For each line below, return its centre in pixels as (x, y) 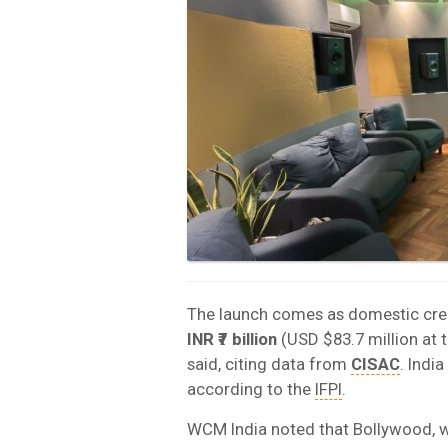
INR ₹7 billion (232, 338)
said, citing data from (269, 363)
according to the (251, 388)
